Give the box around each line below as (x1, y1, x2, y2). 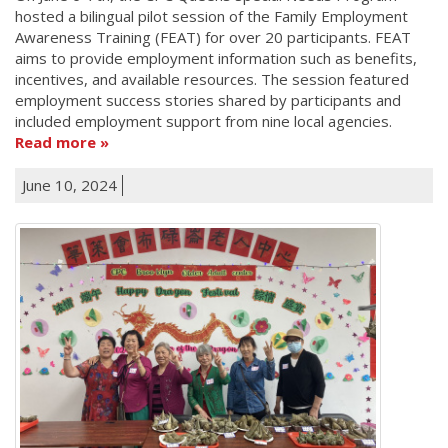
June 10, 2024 (22, 174, 117, 195)
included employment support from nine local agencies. (15, 110, 392, 131)
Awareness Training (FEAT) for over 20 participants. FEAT (15, 26, 411, 47)
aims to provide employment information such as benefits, (15, 47, 417, 68)
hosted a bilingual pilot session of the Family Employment (15, 5, 408, 26)
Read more (15, 131, 96, 152)
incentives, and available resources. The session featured (15, 68, 409, 89)
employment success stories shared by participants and (15, 89, 401, 110)
